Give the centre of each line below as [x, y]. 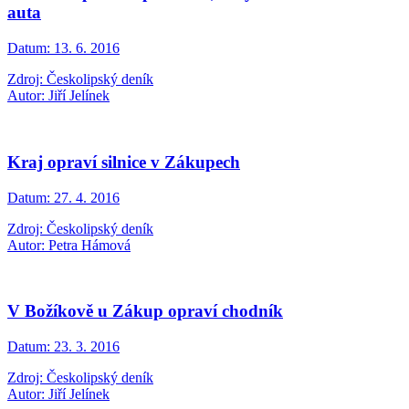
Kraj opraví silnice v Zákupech [124, 162]
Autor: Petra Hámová [69, 245]
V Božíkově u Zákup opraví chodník [145, 311]
